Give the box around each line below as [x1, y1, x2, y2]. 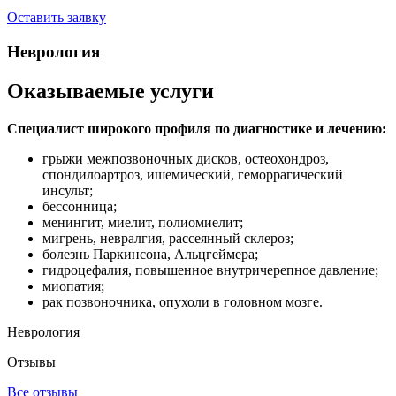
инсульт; [42, 182, 93, 198]
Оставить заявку [7, 10, 106, 26]
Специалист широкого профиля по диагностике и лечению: [7, 120, 386, 136]
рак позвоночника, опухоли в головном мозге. [42, 293, 323, 309]
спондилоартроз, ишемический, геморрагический [42, 166, 343, 182]
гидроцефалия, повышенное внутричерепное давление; [42, 262, 378, 278]
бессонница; [42, 198, 117, 214]
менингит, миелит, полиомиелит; [42, 214, 243, 230]
